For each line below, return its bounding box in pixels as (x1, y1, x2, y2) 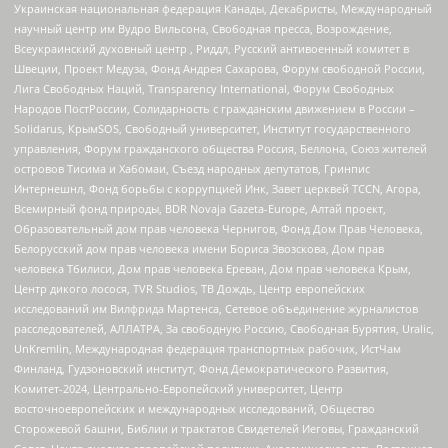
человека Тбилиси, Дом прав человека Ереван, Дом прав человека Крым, (14, 261, 411, 277)
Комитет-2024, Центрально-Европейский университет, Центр (14, 381, 343, 397)
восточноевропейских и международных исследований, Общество (14, 401, 375, 417)
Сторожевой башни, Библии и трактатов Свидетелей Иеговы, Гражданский (14, 421, 419, 437)
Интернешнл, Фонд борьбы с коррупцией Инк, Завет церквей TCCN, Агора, (14, 181, 421, 197)
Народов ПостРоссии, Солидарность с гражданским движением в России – (14, 101, 415, 117)
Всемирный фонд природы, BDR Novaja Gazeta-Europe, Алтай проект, (14, 201, 386, 217)
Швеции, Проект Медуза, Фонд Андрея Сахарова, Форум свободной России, (14, 61, 425, 77)
